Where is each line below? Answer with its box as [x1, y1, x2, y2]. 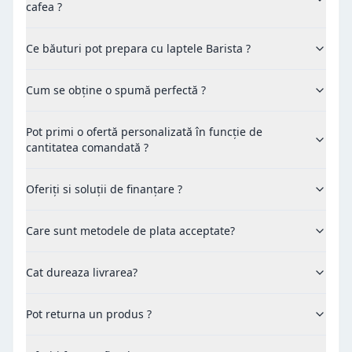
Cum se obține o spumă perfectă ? [26, 82, 206, 97]
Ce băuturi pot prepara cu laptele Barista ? [26, 40, 251, 56]
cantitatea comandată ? [26, 139, 148, 155]
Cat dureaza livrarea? [26, 264, 137, 280]
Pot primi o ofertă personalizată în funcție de [26, 123, 262, 139]
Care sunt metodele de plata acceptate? [26, 222, 235, 238]
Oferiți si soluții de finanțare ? [26, 181, 182, 196]
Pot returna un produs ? [26, 306, 152, 321]
